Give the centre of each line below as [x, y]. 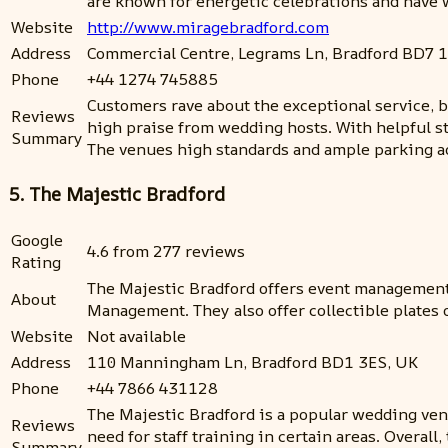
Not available [136, 336]
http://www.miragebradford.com [208, 26]
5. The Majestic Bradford [116, 194]
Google [37, 240]
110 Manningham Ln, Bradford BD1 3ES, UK [252, 362]
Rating [36, 262]
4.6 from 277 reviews [166, 251]
